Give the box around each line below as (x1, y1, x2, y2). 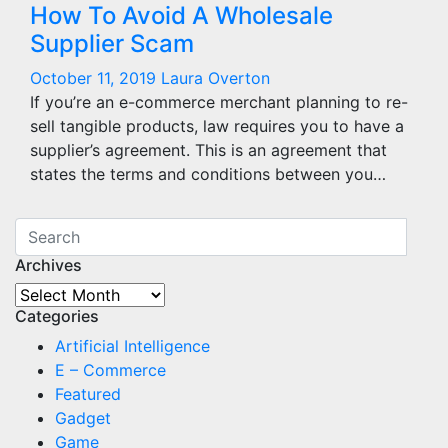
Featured (55, 383, 121, 404)
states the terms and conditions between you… (30, 163, 386, 184)
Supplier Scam (30, 28, 194, 58)
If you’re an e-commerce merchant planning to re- (30, 91, 408, 112)
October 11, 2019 (30, 67, 161, 88)
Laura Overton (161, 67, 270, 88)
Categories (15, 305, 99, 326)
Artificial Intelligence (55, 335, 210, 356)
